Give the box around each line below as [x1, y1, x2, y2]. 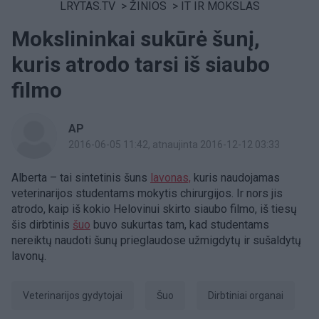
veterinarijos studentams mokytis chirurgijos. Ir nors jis [11, 187, 283, 200]
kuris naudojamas [191, 171, 280, 184]
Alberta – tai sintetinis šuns [11, 171, 150, 184]
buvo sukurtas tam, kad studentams [90, 218, 269, 231]
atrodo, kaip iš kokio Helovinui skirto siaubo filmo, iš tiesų [11, 202, 297, 216]
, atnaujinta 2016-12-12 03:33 [148, 139, 280, 150]
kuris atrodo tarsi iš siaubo [11, 52, 270, 77]
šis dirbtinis [11, 218, 73, 231]
